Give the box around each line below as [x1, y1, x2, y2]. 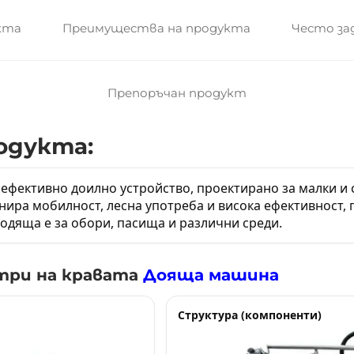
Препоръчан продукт [107, 85, 247, 100]
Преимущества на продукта [62, 21, 250, 36]
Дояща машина [143, 265, 279, 284]
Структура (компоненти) [177, 307, 322, 322]
